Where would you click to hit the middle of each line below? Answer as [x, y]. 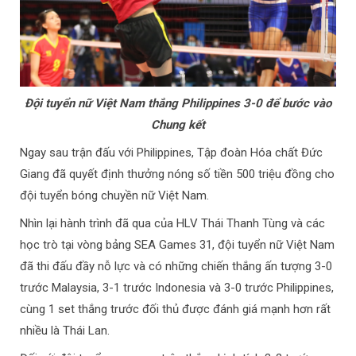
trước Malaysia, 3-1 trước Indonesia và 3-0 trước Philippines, [177, 288]
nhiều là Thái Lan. [65, 331]
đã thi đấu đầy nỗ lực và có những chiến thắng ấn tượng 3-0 [176, 267]
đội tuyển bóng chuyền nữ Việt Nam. [114, 196]
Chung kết [178, 125]
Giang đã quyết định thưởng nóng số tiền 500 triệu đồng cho [177, 174]
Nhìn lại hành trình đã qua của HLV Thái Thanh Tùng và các [172, 224]
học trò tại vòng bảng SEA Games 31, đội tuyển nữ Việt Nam [177, 245]
